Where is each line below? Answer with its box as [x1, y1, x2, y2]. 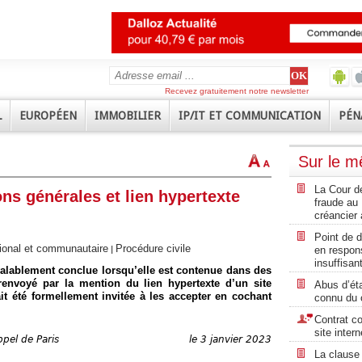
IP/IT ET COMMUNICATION [179, 109, 321, 122]
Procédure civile [116, 242, 191, 255]
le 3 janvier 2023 [189, 333, 271, 345]
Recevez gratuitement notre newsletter [165, 86, 309, 95]
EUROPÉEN [19, 109, 77, 122]
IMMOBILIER [95, 109, 161, 122]
